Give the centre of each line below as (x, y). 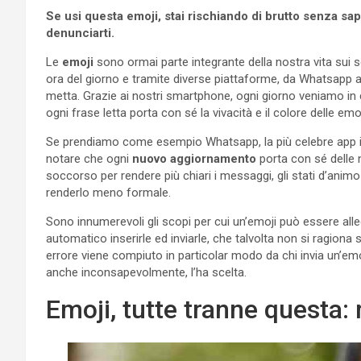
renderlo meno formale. (108, 192)
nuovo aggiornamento (196, 158)
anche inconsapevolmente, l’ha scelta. (146, 272)
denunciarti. (82, 33)
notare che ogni (89, 158)
